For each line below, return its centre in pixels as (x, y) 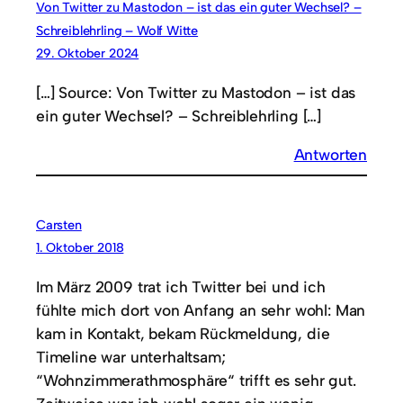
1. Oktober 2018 (80, 247)
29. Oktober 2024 (88, 53)
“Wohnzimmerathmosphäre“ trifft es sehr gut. (196, 381)
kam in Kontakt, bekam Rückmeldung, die (183, 334)
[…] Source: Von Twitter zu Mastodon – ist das (196, 92)
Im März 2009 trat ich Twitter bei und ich (181, 287)
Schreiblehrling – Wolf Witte (117, 30)
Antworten (330, 155)
